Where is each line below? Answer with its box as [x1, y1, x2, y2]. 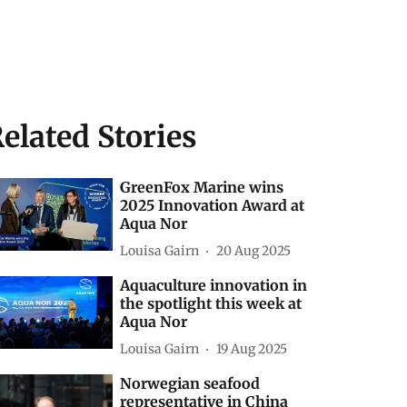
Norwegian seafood [120, 374, 261, 392]
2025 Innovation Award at [120, 196, 305, 214]
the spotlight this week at [120, 294, 303, 313]
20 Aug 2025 [216, 242, 292, 259]
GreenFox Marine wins [120, 178, 284, 196]
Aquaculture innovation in [120, 276, 308, 294]
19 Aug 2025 [216, 340, 288, 357]
